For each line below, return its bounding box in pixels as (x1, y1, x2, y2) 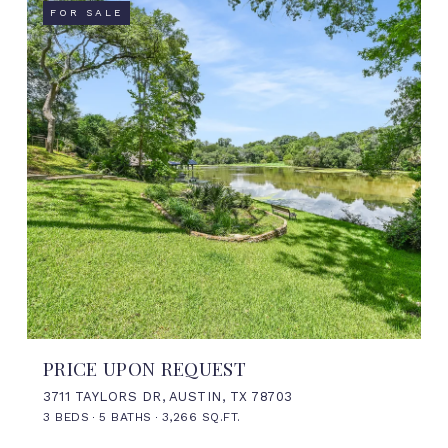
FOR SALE (50, 6, 123, 18)
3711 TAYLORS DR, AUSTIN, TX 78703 (43, 388, 293, 404)
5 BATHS (99, 409, 152, 424)
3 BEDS (43, 409, 89, 424)
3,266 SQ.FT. (161, 409, 241, 424)
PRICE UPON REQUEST (43, 354, 246, 381)
